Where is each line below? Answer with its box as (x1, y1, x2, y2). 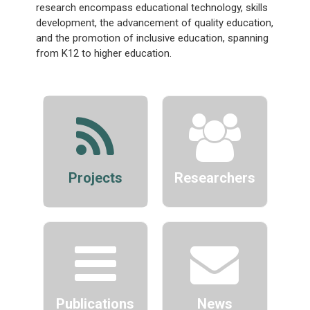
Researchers (174, 169, 255, 186)
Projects (68, 169, 122, 186)
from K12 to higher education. (35, 46, 172, 60)
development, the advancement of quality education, (35, 16, 273, 29)
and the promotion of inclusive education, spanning (35, 31, 268, 44)
